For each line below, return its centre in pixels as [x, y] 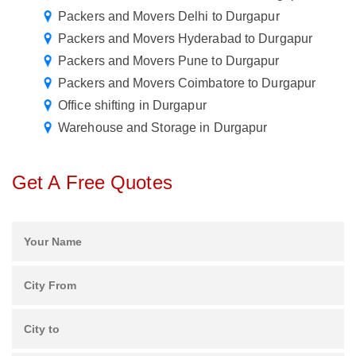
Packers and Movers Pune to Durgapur [169, 61]
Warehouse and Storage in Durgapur [163, 128]
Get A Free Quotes [92, 183]
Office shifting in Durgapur [132, 106]
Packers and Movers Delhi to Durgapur [169, 17]
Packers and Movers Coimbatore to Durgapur [187, 83]
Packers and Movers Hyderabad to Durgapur [185, 39]
